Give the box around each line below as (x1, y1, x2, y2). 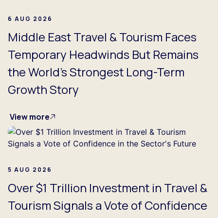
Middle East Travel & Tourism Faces (8, 28, 197, 45)
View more (10, 111, 50, 122)
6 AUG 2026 (8, 14, 53, 23)
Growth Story (8, 81, 79, 97)
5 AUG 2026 (8, 165, 52, 174)
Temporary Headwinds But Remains (8, 46, 199, 62)
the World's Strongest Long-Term (8, 63, 184, 80)
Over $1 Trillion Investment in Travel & (8, 179, 207, 196)
